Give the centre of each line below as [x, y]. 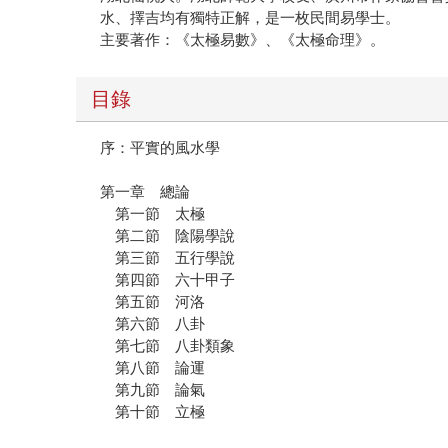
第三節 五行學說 [168, 258]
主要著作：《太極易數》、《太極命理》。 [243, 40]
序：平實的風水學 [160, 148]
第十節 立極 [153, 412]
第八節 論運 [153, 368]
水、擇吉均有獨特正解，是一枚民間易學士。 [250, 18]
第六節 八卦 [153, 324]
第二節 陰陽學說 [168, 236]
